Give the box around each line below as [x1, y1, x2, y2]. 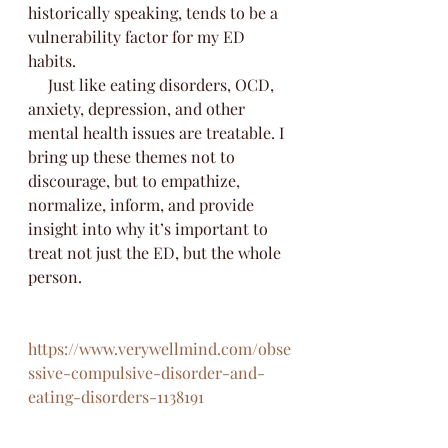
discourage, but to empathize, [28, 170, 244, 191]
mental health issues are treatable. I [28, 122, 288, 143]
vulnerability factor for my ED [28, 26, 249, 47]
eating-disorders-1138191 [28, 386, 204, 407]
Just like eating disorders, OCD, [28, 74, 278, 95]
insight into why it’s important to [28, 218, 272, 239]
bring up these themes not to [28, 146, 239, 167]
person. [28, 266, 82, 287]
